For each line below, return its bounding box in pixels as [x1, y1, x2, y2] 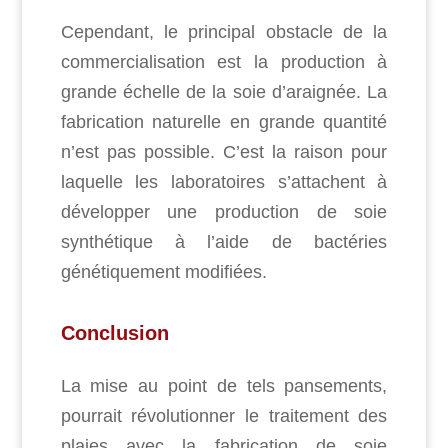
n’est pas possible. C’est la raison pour [60, 142, 388, 163]
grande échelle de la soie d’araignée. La [60, 82, 388, 103]
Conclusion [60, 322, 169, 345]
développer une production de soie [60, 202, 388, 223]
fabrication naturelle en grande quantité [60, 112, 388, 133]
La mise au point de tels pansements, [60, 376, 388, 397]
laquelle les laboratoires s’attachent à [60, 172, 388, 193]
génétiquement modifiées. [60, 262, 267, 283]
